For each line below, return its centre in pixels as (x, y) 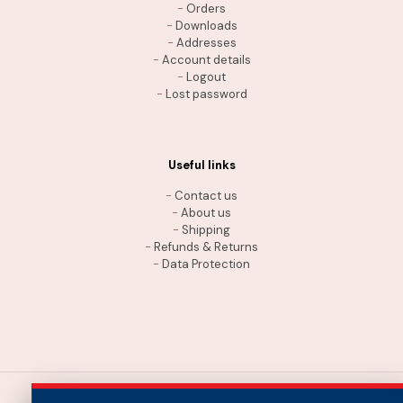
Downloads (206, 26)
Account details (206, 60)
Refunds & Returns (206, 247)
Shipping (206, 230)
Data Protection (206, 264)
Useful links (201, 166)
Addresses (206, 43)
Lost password (206, 94)
